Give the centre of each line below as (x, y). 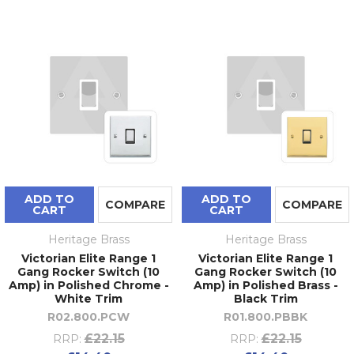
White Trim (88, 298)
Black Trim (265, 298)
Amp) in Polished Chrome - (88, 285)
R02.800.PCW (88, 316)
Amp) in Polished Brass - (265, 285)
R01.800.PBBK (265, 316)
